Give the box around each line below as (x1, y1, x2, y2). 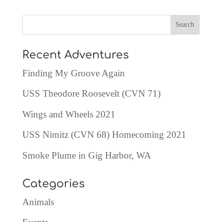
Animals (22, 196, 54, 207)
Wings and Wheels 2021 (22, 109, 115, 119)
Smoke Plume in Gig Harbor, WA (22, 150, 151, 161)
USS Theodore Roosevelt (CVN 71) (22, 88, 161, 99)
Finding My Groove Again (22, 67, 125, 78)
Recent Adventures (22, 49, 129, 61)
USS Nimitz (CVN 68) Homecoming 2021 (22, 129, 186, 140)
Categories (22, 177, 85, 190)
